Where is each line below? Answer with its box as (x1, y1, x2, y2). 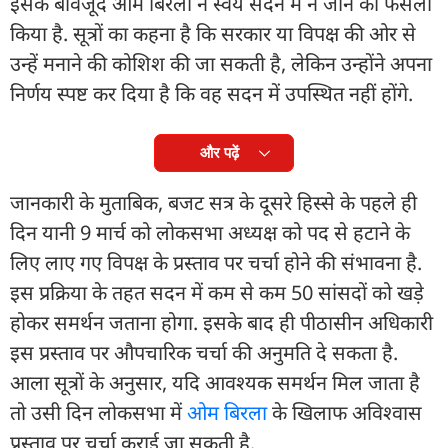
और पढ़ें (199, 143, 239, 161)
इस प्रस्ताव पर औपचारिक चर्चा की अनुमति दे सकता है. (10, 338, 398, 366)
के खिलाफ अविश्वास (267, 398, 422, 426)
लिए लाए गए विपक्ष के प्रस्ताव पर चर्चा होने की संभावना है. (10, 248, 422, 276)
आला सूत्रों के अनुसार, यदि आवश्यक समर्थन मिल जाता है (10, 368, 420, 396)
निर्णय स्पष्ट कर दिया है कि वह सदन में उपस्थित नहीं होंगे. (10, 79, 418, 107)
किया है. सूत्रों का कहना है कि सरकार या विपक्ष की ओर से (10, 19, 416, 47)
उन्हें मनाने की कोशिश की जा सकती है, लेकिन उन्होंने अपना (10, 49, 432, 77)
